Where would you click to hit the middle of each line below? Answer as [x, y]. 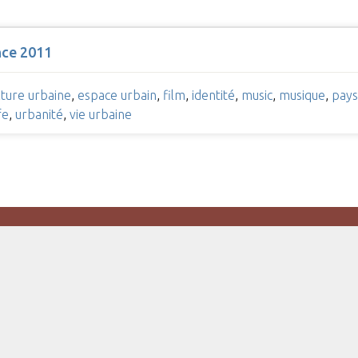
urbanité [39, 115]
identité [213, 95]
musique [302, 95]
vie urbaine [100, 115]
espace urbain [117, 95]
